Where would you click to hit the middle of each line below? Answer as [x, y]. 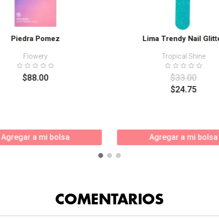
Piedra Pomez [35, 38]
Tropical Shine [184, 56]
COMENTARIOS [109, 199]
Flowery [35, 56]
